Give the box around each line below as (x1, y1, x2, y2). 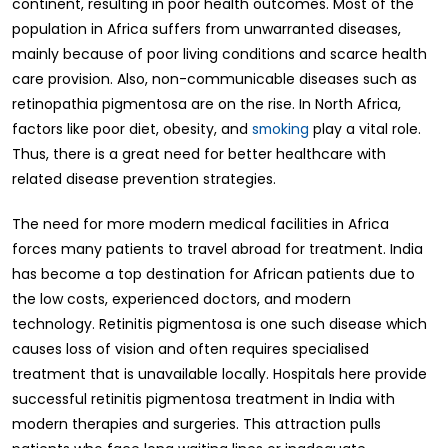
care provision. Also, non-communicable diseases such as (12, 68, 417, 89)
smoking (252, 118, 309, 139)
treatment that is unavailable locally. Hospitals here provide (12, 363, 427, 384)
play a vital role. (309, 118, 421, 139)
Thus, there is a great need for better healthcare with (12, 143, 386, 164)
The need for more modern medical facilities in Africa (12, 213, 389, 234)
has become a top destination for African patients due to (12, 263, 415, 284)
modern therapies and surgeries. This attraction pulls (12, 413, 381, 434)
